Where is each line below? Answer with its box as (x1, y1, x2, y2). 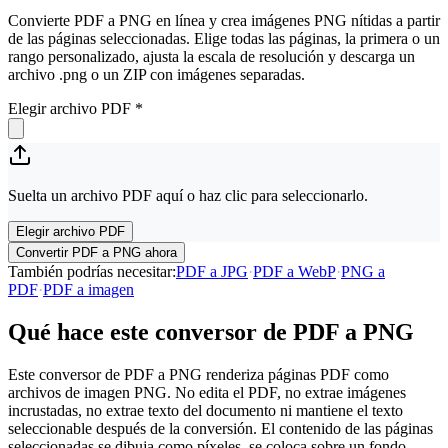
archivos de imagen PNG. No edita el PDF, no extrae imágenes (8, 383, 406, 401)
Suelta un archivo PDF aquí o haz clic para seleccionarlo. (8, 186, 368, 204)
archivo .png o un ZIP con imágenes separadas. (8, 65, 305, 83)
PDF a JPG (176, 262, 248, 280)
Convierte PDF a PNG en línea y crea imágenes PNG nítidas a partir (8, 11, 440, 29)
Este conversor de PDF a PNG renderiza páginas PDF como (8, 365, 389, 383)
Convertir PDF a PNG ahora (16, 244, 177, 260)
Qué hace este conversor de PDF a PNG (8, 318, 414, 345)
